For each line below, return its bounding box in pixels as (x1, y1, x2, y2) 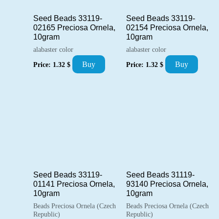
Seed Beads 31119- (126, 171, 195, 179)
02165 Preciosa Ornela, (33, 23, 115, 32)
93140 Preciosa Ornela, (126, 180, 208, 189)
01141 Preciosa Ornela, (33, 180, 115, 189)
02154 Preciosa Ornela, (126, 23, 208, 32)
